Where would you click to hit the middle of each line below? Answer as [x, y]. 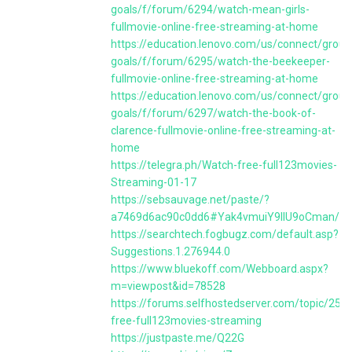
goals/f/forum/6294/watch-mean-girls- [210, 9]
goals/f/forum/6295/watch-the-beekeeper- [220, 61]
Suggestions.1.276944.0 [170, 251]
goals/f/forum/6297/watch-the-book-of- [213, 113]
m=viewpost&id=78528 [168, 286]
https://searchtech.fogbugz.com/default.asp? [225, 234]
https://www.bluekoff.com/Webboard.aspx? [220, 269]
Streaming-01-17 [154, 182]
